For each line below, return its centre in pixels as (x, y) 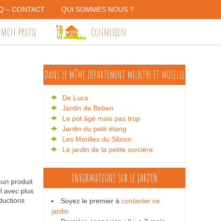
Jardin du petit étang (94, 129)
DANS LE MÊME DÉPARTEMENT (86, 74)
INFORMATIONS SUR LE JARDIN (114, 178)
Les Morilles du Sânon (97, 139)
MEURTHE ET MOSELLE (156, 74)
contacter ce (141, 201)
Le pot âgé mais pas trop (101, 118)
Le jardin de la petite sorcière (108, 149)
